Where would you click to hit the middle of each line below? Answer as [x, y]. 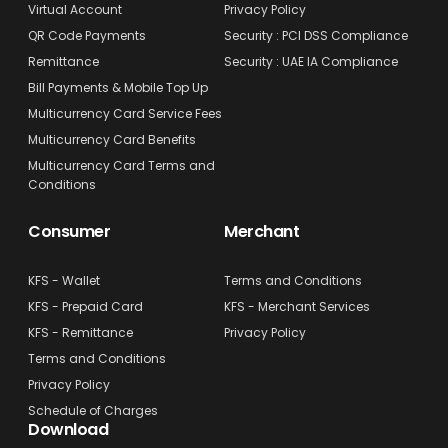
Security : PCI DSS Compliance [316, 35]
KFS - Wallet [64, 280]
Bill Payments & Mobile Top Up [118, 87]
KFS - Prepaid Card [85, 306]
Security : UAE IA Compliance [311, 61]
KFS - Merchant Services [297, 306]
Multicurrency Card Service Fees [125, 113]
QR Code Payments [87, 35]
